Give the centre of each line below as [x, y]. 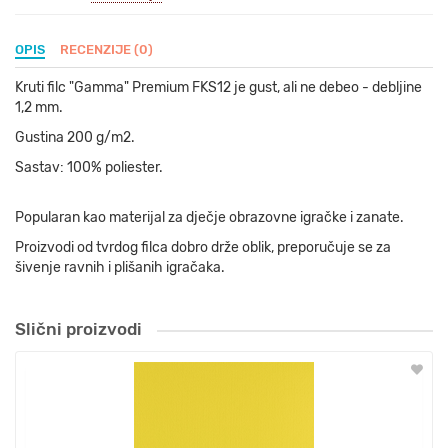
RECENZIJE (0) [106, 50]
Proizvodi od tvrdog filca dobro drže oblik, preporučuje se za [203, 248]
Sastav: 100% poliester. [89, 168]
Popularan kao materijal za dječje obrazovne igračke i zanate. [209, 218]
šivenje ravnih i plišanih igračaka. [120, 268]
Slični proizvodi [78, 329]
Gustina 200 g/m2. [75, 138]
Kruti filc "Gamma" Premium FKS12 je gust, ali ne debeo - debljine [218, 88]
